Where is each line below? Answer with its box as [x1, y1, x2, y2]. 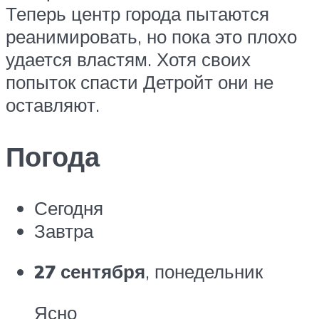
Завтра [34, 219, 93, 242]
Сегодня [34, 196, 103, 219]
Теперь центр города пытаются [6, 2, 269, 26]
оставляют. [6, 93, 100, 117]
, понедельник [145, 260, 263, 283]
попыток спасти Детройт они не [6, 70, 273, 94]
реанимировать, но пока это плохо [6, 25, 297, 48]
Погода [6, 138, 100, 174]
